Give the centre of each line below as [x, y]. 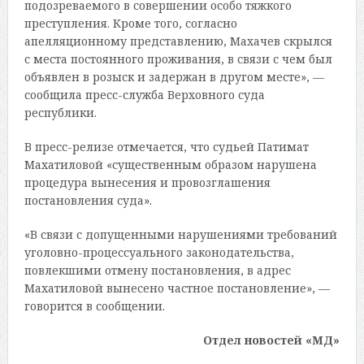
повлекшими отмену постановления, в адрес [157, 270]
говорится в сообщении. [94, 305]
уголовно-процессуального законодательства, [159, 252]
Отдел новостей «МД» [272, 340]
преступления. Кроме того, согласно [130, 23]
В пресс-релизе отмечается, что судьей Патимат [166, 146]
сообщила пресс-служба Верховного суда [144, 94]
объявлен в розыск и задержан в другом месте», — [174, 76]
